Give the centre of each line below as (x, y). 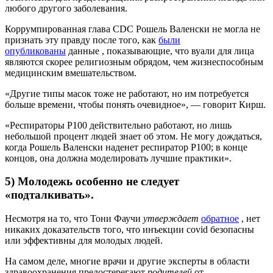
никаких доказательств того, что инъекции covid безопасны (129, 229)
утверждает (172, 218)
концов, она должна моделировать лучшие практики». (118, 158)
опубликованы (35, 51)
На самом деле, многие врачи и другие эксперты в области (127, 261)
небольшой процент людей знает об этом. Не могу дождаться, (133, 136)
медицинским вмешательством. (71, 73)
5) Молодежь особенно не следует (92, 182)
